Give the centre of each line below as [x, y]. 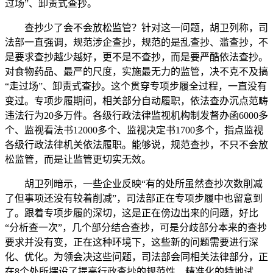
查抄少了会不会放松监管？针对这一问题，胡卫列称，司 [136, 28]
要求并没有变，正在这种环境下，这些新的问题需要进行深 [132, 242]
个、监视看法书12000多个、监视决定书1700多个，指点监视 [134, 130]
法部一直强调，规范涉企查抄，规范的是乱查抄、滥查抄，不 [136, 42]
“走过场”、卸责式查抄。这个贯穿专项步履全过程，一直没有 [136, 86]
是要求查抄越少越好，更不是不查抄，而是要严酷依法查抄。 [136, 57]
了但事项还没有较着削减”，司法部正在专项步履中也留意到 [134, 198]
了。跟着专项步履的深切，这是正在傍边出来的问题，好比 [132, 213]
